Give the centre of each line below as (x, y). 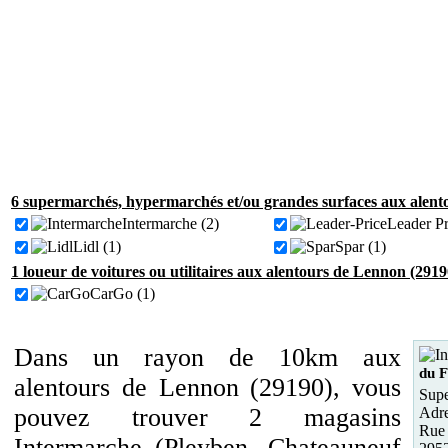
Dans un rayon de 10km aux (207, 357)
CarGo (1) (122, 293)
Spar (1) (360, 246)
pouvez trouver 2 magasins (207, 417)
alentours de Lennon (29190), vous (207, 387)
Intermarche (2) (170, 223)
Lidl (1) (97, 246)
